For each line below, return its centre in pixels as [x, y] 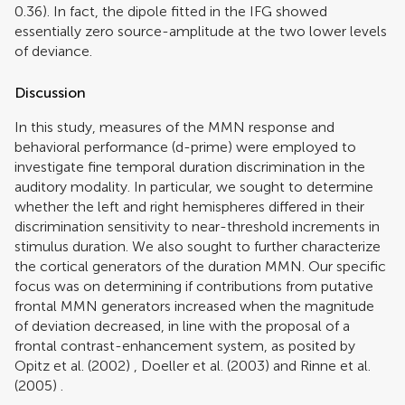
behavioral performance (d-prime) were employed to [185, 146]
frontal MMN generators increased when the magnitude [194, 306]
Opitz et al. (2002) [72, 365]
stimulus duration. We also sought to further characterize [198, 246]
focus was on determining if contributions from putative [194, 286]
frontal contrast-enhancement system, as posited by [185, 345]
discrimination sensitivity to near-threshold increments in [197, 226]
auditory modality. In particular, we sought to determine [194, 186]
